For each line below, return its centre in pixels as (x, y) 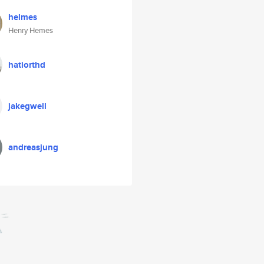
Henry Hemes (31, 30)
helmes (23, 17)
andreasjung (33, 147)
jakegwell (27, 106)
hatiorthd (27, 65)
